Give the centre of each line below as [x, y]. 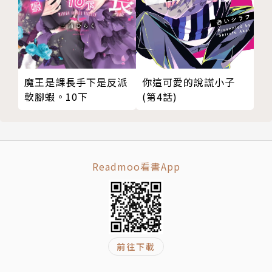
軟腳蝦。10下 [56, 97]
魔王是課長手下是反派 [76, 82]
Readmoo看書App [136, 167]
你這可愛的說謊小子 [189, 82]
